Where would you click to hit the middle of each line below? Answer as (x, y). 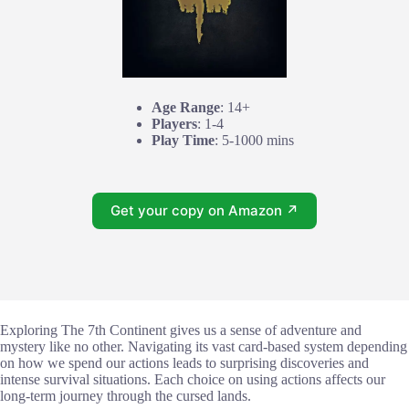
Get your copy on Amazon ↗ (204, 211)
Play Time (183, 140)
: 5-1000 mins (254, 140)
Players (174, 123)
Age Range (186, 107)
